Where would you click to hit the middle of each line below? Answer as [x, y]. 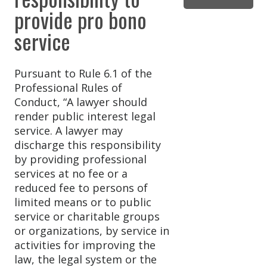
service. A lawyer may [69, 131]
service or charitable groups [87, 217]
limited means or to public [83, 202]
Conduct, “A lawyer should [81, 102]
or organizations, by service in [92, 231]
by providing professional [80, 159]
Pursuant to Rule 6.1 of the [83, 74]
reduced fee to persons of [81, 188]
